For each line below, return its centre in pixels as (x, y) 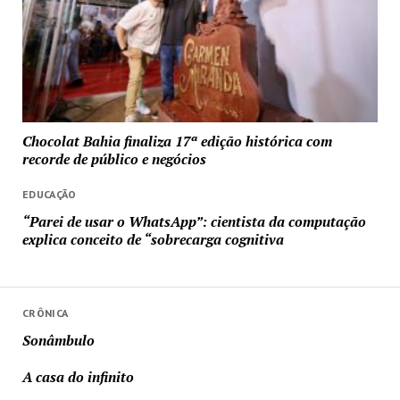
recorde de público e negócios (114, 159)
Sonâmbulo (58, 340)
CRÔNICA (45, 313)
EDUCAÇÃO (49, 194)
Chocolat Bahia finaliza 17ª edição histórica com (177, 142)
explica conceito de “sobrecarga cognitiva (153, 239)
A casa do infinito (78, 377)
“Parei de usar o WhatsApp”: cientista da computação (194, 221)
